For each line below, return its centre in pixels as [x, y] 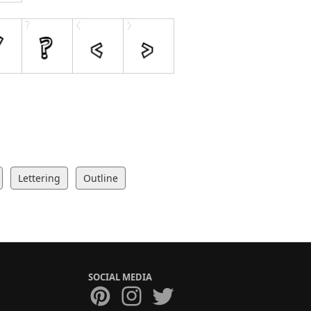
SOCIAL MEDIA [120, 277]
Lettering [39, 178]
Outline [101, 178]
